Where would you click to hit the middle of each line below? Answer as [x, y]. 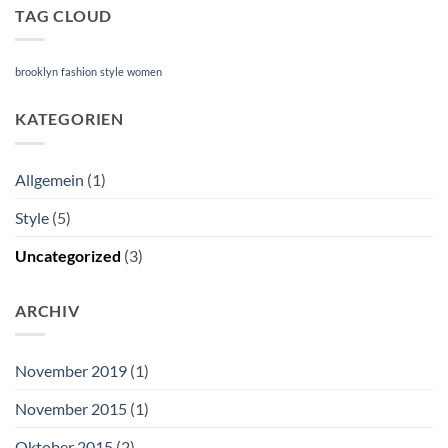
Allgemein [49, 179]
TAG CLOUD [64, 15]
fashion [79, 72]
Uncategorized [68, 255]
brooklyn [36, 72]
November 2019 [71, 371]
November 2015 [71, 409]
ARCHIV [47, 310]
